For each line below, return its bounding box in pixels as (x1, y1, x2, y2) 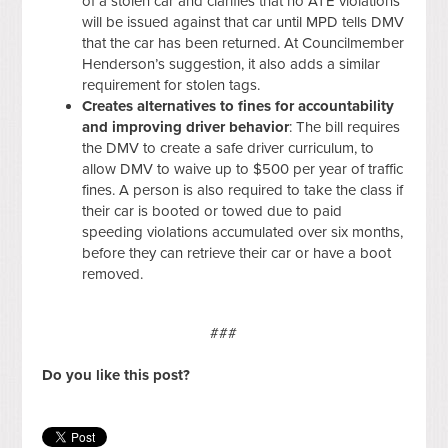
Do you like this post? (42, 365, 191, 384)
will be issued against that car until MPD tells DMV (82, 12, 405, 31)
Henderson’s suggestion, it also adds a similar (82, 54, 381, 73)
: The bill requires (289, 117, 401, 136)
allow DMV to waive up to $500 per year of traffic (82, 159, 404, 178)
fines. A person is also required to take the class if (82, 180, 404, 199)
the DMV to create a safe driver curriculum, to (82, 138, 375, 157)
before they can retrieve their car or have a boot (82, 243, 392, 262)
